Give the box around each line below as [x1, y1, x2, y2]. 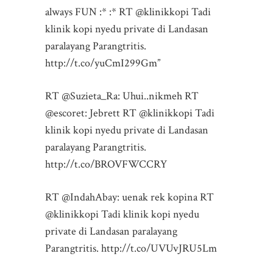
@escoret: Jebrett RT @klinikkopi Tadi [45, 105, 214, 120]
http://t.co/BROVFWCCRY [45, 157, 167, 171]
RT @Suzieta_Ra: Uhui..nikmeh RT [45, 88, 199, 103]
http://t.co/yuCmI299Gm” [45, 55, 160, 70]
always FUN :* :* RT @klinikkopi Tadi [45, 4, 211, 19]
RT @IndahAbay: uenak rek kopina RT [45, 190, 214, 204]
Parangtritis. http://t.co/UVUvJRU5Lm [45, 241, 217, 255]
